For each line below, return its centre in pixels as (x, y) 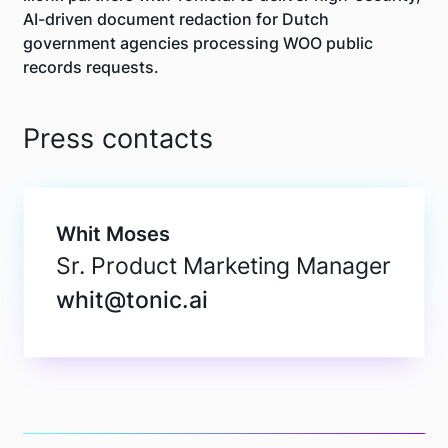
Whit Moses (113, 234)
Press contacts (118, 138)
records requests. (91, 66)
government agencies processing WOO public (198, 42)
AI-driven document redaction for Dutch (176, 18)
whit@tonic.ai (132, 300)
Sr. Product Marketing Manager (224, 266)
